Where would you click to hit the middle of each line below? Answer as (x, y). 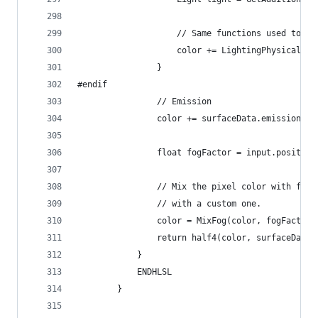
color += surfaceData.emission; (192, 119)
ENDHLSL (125, 272)
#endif (92, 84)
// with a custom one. (169, 204)
